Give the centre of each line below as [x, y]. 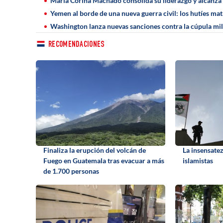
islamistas [198, 160]
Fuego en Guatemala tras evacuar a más [104, 160]
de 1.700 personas [71, 171]
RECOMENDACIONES [77, 45]
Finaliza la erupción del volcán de [95, 150]
